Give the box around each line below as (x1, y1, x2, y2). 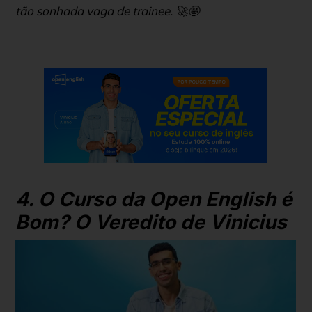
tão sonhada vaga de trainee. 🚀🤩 (15, 3, 199, 18)
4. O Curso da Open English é (15, 187, 292, 211)
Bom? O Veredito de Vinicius (15, 210, 287, 234)
